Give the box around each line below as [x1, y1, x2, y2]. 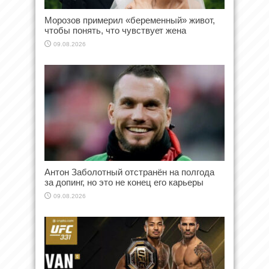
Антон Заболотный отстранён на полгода [44, 167, 214, 178]
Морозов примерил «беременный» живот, [44, 15, 215, 26]
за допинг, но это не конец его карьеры [44, 177, 204, 188]
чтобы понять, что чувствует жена [44, 25, 186, 36]
